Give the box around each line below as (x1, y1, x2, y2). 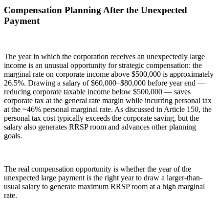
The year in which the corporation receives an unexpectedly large (4, 52, 205, 61)
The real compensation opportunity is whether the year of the (4, 164, 191, 173)
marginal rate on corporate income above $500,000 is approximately (4, 69, 214, 78)
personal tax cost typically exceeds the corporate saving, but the (4, 113, 199, 122)
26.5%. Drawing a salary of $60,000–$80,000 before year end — (4, 78, 205, 87)
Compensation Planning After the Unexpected (4, 4, 187, 15)
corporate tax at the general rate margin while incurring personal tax (4, 96, 212, 105)
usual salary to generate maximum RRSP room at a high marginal (4, 182, 205, 191)
